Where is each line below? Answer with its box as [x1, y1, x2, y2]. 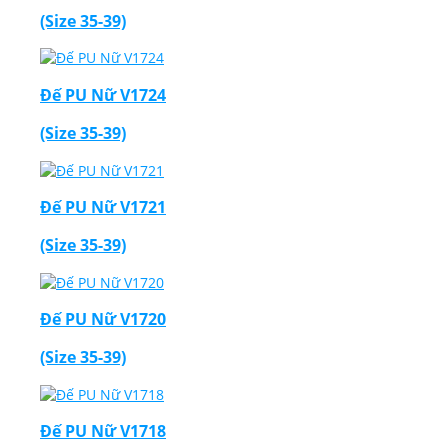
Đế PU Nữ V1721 [40, 195, 166, 218]
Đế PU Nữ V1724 [40, 83, 166, 106]
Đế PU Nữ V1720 [40, 308, 166, 330]
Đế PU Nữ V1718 [40, 420, 166, 443]
